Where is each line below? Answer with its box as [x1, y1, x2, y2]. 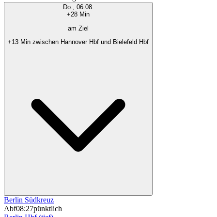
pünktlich [33, 204, 62, 213]
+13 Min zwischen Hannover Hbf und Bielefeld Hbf [8, 38, 149, 46]
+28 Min [67, 11, 90, 18]
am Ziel [68, 24, 89, 32]
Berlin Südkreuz [4, 196, 54, 204]
